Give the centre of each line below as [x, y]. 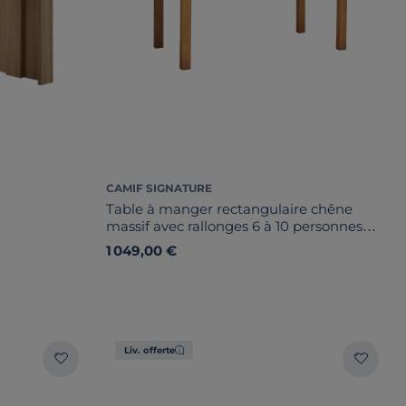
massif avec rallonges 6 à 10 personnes [234, 226]
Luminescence [155, 243]
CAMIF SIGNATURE [159, 188]
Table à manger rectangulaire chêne [229, 208]
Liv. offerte [150, 350]
